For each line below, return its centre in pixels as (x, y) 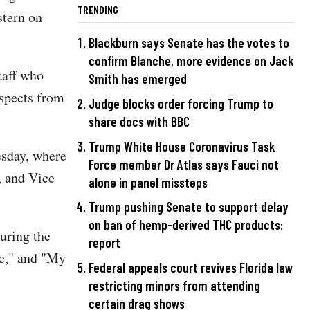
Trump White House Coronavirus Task (182, 146)
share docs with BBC (139, 122)
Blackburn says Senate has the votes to (189, 43)
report (104, 243)
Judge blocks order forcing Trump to (181, 104)
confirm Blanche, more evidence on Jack (191, 61)
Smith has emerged (138, 79)
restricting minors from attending (174, 285)
